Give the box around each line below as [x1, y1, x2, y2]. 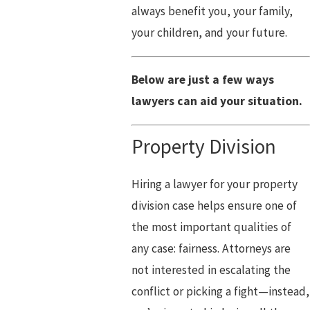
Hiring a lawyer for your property [131, 176, 298, 192]
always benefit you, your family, [131, 3, 293, 19]
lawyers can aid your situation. [131, 93, 302, 109]
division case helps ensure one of [131, 198, 297, 213]
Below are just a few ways [131, 72, 274, 88]
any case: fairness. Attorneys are [131, 241, 291, 256]
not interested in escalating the [131, 262, 291, 277]
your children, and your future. [131, 25, 287, 41]
